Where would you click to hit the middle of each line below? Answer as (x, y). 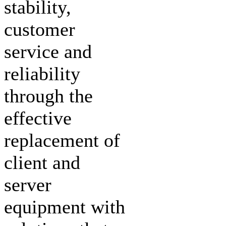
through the (48, 96)
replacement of (62, 140)
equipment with (65, 207)
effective (38, 118)
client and (42, 162)
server (28, 184)
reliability (42, 73)
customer (40, 29)
